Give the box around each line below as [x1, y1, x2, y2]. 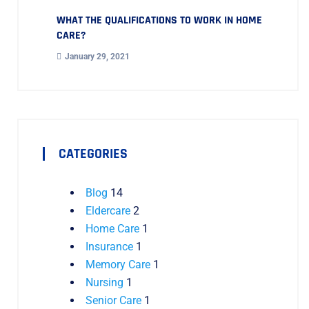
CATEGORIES [59, 145, 128, 163]
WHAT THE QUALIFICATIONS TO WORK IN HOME [57, 13, 262, 28]
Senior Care [86, 294, 141, 308]
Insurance [86, 240, 133, 254]
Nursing [86, 276, 123, 290]
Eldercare [86, 204, 130, 218]
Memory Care [86, 258, 150, 272]
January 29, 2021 [65, 52, 130, 62]
